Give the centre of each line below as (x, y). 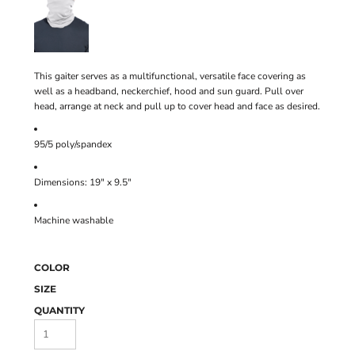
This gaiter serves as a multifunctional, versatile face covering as (170, 76)
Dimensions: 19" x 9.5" (83, 182)
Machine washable (74, 220)
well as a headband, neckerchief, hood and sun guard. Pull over (169, 91)
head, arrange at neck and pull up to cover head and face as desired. (177, 106)
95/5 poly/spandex (73, 144)
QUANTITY (59, 310)
